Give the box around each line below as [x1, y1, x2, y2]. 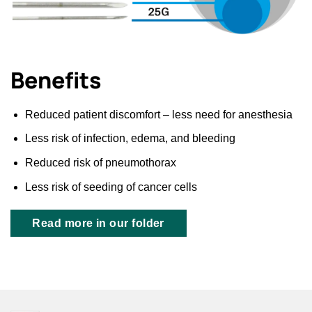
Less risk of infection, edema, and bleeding [24, 132, 235, 145]
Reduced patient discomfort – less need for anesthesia [24, 108, 292, 120]
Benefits [10, 64, 102, 95]
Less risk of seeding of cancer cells [24, 180, 197, 193]
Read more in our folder [32, 217, 164, 230]
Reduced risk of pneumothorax [24, 157, 176, 169]
